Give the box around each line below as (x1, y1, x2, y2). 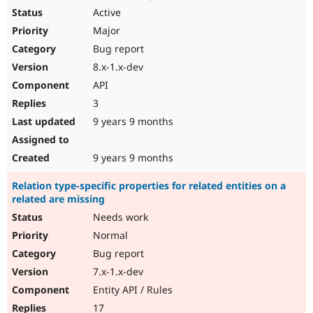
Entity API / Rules (90, 283, 173, 297)
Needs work (90, 210, 148, 224)
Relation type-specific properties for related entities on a (12, 179, 286, 193)
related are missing (12, 192, 105, 206)
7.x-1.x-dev (90, 265, 143, 279)
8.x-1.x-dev (90, 60, 143, 74)
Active (90, 6, 121, 20)
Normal (90, 228, 128, 242)
